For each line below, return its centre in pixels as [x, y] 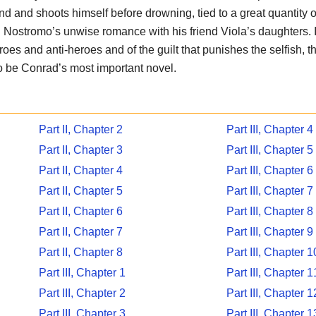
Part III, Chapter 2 [83, 293]
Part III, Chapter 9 [269, 231]
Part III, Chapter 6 [269, 170]
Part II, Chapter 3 [81, 150]
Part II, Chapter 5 [81, 190]
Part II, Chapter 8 [81, 252]
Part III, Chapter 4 [269, 129]
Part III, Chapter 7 [269, 190]
